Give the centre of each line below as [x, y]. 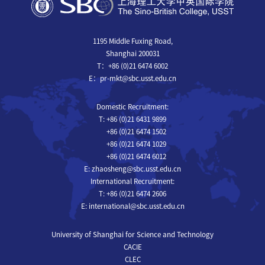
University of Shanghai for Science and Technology [132, 234]
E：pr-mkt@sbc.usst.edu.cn [132, 78]
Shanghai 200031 [132, 53]
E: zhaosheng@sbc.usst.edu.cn [132, 169]
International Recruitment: [132, 181]
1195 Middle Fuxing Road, [132, 41]
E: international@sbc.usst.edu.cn [132, 206]
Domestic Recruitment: [132, 106]
